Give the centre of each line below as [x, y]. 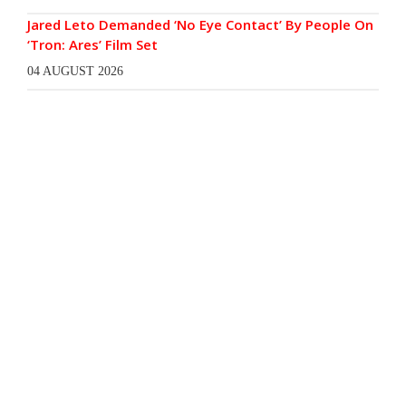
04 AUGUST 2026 [75, 72]
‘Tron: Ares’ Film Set [92, 45]
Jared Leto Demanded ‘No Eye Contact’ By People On [200, 25]
